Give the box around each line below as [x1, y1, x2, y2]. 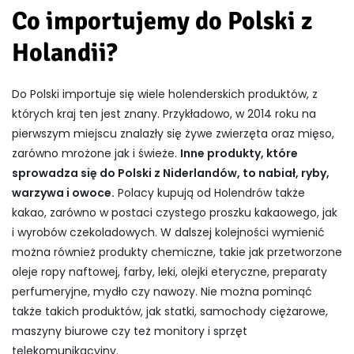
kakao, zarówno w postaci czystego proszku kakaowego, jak [12, 204, 337, 220]
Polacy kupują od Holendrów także [115, 184, 305, 201]
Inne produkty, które [180, 145, 298, 161]
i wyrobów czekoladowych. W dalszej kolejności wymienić [12, 224, 325, 240]
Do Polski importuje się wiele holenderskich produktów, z [12, 85, 318, 102]
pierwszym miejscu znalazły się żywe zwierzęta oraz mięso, [12, 125, 334, 141]
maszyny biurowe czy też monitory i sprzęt [12, 322, 247, 339]
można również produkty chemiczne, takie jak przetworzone [12, 243, 342, 260]
